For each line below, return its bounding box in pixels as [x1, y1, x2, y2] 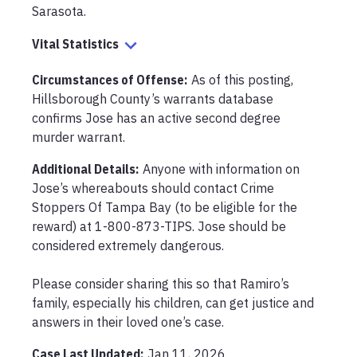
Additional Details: [32, 161, 139, 177]
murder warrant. [32, 129, 125, 145]
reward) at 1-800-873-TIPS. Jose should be [32, 218, 286, 234]
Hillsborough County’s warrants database [32, 91, 273, 107]
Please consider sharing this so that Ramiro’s [32, 276, 289, 292]
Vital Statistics [32, 36, 119, 53]
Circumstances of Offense [32, 72, 184, 88]
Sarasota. [32, 3, 86, 19]
